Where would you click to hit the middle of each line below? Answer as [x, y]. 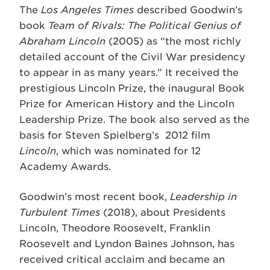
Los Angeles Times [87, 10]
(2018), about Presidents [163, 212]
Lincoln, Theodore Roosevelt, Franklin [115, 228]
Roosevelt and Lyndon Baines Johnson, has [127, 244]
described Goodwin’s [188, 10]
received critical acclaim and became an [122, 259]
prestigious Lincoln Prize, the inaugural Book [132, 88]
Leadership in [203, 197]
